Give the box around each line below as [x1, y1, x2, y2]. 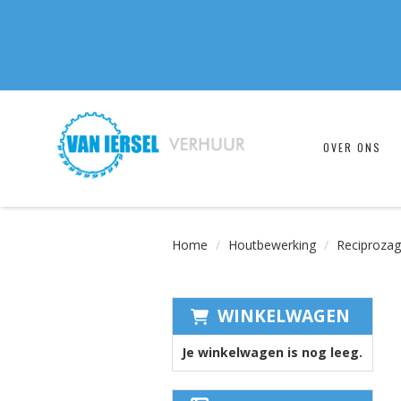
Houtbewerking [228, 236, 316, 253]
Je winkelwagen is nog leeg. [182, 344, 363, 361]
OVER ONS [323, 140, 381, 155]
